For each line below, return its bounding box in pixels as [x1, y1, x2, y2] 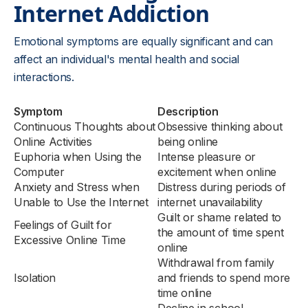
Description [157, 104, 219, 118]
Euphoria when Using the [14, 150, 142, 164]
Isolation [14, 271, 56, 285]
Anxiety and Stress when [14, 180, 140, 194]
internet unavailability [157, 195, 263, 209]
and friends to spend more [157, 271, 290, 285]
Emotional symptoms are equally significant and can [14, 34, 273, 48]
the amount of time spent [157, 225, 284, 239]
